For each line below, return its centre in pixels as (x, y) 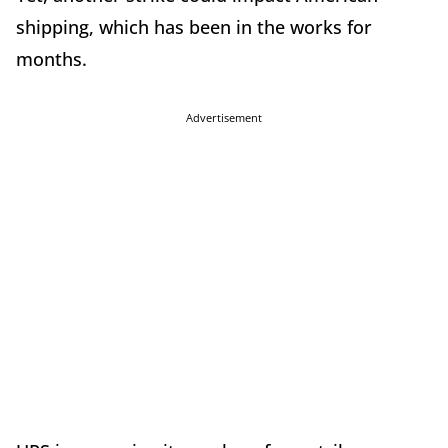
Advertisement (224, 117)
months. (51, 58)
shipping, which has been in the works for (194, 26)
